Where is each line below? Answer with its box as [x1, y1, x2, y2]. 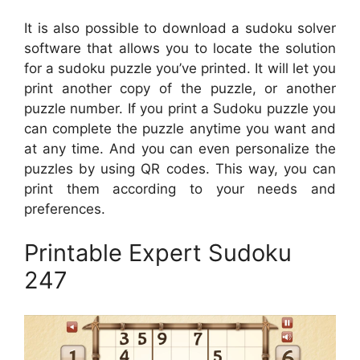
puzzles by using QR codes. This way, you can [24, 160, 336, 177]
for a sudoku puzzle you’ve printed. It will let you [24, 59, 336, 76]
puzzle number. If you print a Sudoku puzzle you [24, 100, 336, 117]
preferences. [24, 200, 105, 217]
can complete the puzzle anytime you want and [24, 120, 336, 137]
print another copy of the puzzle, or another [24, 80, 336, 96]
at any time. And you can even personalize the [24, 140, 336, 157]
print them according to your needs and [24, 180, 336, 197]
